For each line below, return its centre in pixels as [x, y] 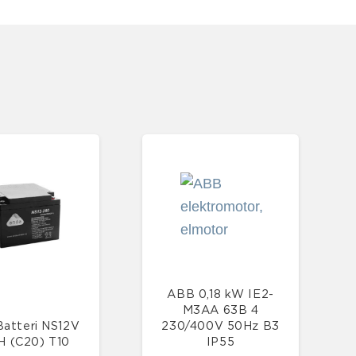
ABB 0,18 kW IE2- [221, 294]
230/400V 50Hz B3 [221, 326]
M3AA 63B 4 [221, 310]
